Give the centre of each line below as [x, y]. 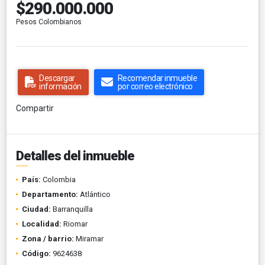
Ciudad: [36, 209]
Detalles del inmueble [75, 156]
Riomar [75, 224]
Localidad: [42, 224]
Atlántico [94, 194]
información [60, 86]
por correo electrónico [155, 86]
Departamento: [50, 194]
